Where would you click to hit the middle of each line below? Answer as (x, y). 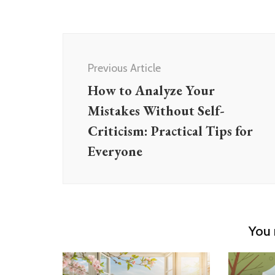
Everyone (115, 151)
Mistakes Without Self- (156, 110)
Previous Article (124, 68)
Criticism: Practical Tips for (170, 131)
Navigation (102, 59)
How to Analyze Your (151, 90)
